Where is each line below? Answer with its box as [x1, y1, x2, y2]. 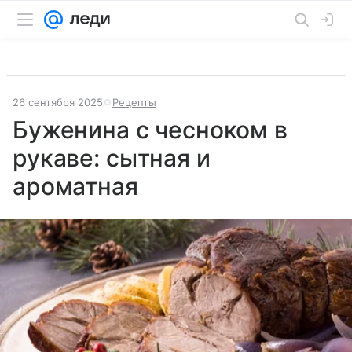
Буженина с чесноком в [13, 115, 288, 144]
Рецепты [112, 96, 156, 108]
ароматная [13, 172, 138, 200]
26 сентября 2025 [13, 96, 103, 108]
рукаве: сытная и [13, 144, 211, 172]
